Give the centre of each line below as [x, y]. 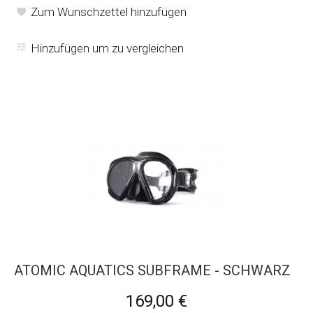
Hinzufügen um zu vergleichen [107, 48]
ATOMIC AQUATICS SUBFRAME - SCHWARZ [152, 270]
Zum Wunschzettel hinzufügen [109, 12]
